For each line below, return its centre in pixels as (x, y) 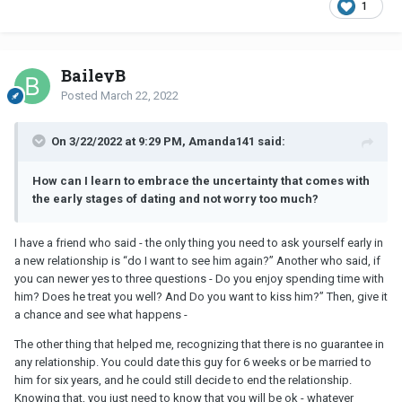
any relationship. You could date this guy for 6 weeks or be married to (193, 362)
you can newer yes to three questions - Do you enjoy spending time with (199, 278)
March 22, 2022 (140, 95)
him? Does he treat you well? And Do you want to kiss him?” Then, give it (201, 296)
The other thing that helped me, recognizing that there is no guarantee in (199, 344)
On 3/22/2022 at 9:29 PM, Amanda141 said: (168, 141)
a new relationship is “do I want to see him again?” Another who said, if (197, 260)
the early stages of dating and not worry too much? (175, 198)
